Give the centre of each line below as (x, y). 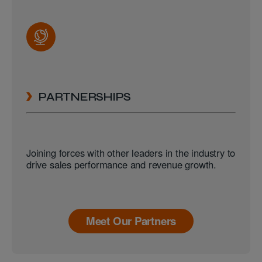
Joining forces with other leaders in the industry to (131, 153)
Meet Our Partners (131, 221)
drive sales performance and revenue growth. (121, 165)
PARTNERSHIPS (84, 96)
